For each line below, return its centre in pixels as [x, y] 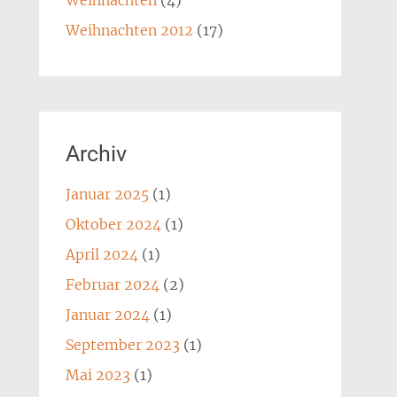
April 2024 [101, 254]
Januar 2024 [107, 315]
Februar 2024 [112, 284]
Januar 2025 [107, 194]
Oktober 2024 [113, 224]
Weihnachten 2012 [129, 30]
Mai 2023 [97, 375]
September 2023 [122, 345]
